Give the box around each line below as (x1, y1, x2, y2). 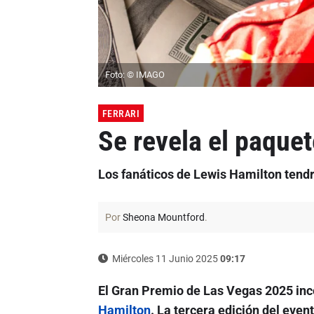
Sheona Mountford (122, 212, 205, 224)
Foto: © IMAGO (104, 69, 165, 81)
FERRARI (102, 108, 139, 120)
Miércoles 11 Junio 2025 (109, 253, 220, 265)
